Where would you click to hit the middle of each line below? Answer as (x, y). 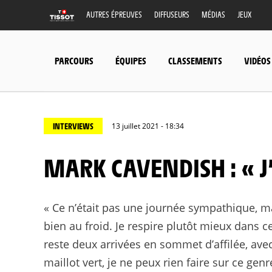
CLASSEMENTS (195, 60)
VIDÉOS (257, 60)
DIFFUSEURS (172, 14)
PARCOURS (74, 60)
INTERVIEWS (73, 126)
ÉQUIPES (131, 60)
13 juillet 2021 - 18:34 (148, 126)
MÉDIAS (213, 14)
